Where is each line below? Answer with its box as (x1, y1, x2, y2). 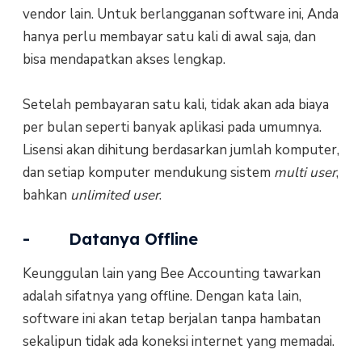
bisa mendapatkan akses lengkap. (22, 49, 225, 69)
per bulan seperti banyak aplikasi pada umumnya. (22, 117, 322, 137)
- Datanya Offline (22, 229, 198, 250)
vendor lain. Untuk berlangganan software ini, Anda (22, 4, 339, 23)
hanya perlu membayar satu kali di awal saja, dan (22, 27, 316, 46)
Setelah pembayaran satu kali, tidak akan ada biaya (22, 95, 329, 114)
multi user (273, 162, 336, 182)
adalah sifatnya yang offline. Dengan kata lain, (22, 287, 301, 306)
